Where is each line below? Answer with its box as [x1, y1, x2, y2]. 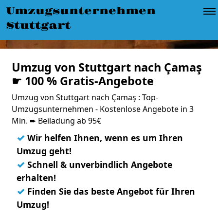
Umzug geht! [17, 145, 72, 157]
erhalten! [17, 172, 56, 183]
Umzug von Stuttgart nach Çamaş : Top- [12, 92, 158, 103]
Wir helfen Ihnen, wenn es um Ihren [25, 132, 183, 144]
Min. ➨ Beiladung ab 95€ [12, 115, 101, 126]
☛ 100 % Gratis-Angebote [12, 73, 154, 89]
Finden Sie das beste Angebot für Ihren [25, 185, 195, 197]
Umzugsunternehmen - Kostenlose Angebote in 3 [12, 104, 194, 114]
